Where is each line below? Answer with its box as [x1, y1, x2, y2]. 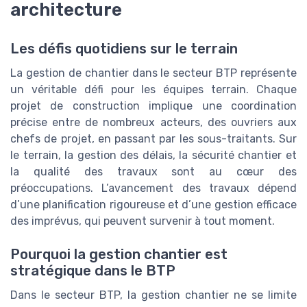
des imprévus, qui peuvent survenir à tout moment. [10, 214, 275, 228]
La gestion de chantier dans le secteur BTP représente [10, 66, 297, 79]
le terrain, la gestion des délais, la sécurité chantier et [10, 148, 297, 162]
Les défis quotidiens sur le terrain [10, 40, 238, 57]
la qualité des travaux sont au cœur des [10, 164, 297, 178]
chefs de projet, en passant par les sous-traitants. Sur [10, 132, 297, 145]
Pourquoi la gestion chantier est [10, 245, 228, 262]
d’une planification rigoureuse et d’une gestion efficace [10, 197, 297, 211]
